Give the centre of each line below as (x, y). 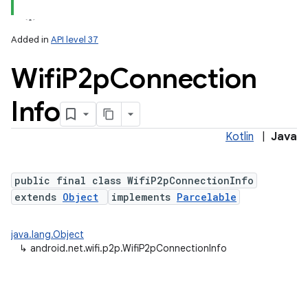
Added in (31, 40)
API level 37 (75, 40)
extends (38, 197)
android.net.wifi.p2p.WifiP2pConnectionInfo (129, 248)
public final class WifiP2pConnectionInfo (134, 180)
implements (144, 197)
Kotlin (240, 137)
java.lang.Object (47, 234)
